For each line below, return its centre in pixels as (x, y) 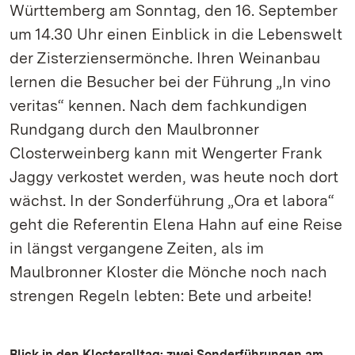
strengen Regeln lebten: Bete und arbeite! (161, 296)
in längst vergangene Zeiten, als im (137, 248)
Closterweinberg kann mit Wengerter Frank (166, 153)
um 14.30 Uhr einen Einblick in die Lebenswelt (176, 34)
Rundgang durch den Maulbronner (134, 129)
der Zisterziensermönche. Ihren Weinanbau (165, 58)
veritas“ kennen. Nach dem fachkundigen (158, 105)
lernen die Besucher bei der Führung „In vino (170, 82)
